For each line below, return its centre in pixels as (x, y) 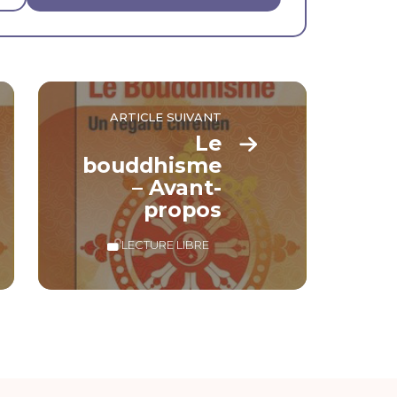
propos (183, 210)
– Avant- (177, 188)
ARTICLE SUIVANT (166, 117)
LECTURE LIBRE (166, 245)
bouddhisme (152, 166)
